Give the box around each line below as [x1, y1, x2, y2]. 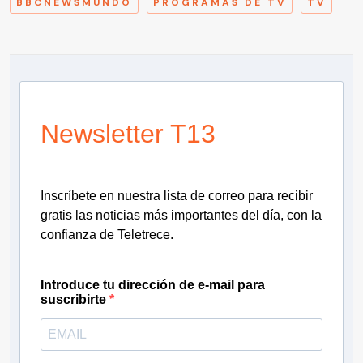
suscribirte [41, 292, 109, 306]
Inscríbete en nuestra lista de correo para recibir [41, 188, 313, 203]
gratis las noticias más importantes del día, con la [41, 207, 322, 222]
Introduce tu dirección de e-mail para [41, 277, 265, 292]
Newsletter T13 [41, 118, 216, 148]
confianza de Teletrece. [41, 227, 173, 241]
